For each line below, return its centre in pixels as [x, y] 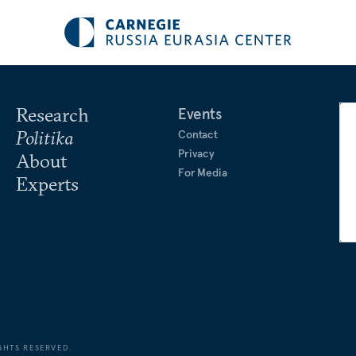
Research [52, 114]
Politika [44, 137]
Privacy [197, 153]
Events [200, 114]
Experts [47, 184]
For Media [203, 172]
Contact [198, 134]
